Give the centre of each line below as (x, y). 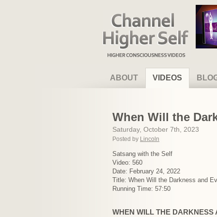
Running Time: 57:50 (141, 189)
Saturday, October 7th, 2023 (156, 129)
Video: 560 (127, 163)
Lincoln (150, 139)
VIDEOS (167, 78)
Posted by (126, 139)
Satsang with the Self (142, 154)
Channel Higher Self (134, 14)
